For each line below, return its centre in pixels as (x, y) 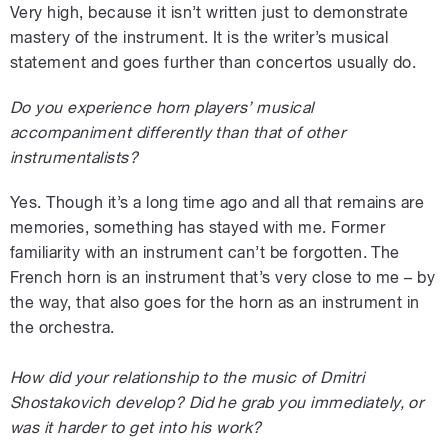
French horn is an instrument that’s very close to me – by (223, 277)
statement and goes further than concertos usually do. (213, 62)
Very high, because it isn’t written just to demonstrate (209, 12)
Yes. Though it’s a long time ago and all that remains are (217, 202)
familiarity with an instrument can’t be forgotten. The (205, 252)
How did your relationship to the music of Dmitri (187, 377)
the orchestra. (62, 327)
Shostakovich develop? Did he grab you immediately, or (217, 402)
